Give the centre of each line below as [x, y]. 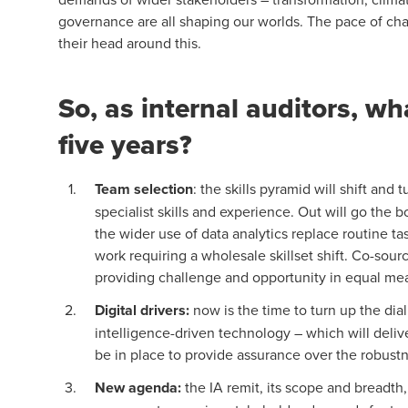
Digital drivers [140, 310]
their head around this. [130, 43]
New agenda [136, 388]
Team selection [144, 189]
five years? [125, 144]
